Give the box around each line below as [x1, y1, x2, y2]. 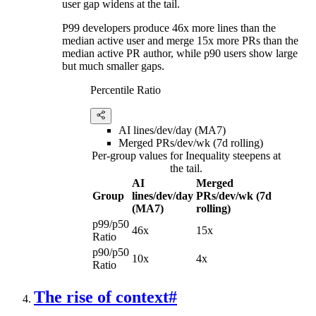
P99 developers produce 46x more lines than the [62, 22, 276, 35]
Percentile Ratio [90, 84, 161, 97]
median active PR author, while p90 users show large [62, 47, 298, 60]
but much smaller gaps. [62, 60, 164, 73]
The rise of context [34, 288, 169, 307]
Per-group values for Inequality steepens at [92, 150, 281, 162]
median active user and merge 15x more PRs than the [62, 35, 298, 47]
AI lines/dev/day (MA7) [119, 124, 226, 137]
